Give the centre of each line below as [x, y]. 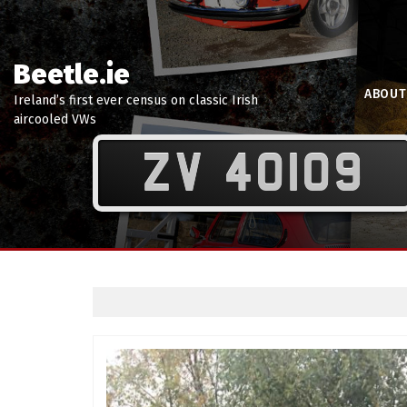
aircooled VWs [55, 119]
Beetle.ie [72, 74]
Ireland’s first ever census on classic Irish [136, 100]
